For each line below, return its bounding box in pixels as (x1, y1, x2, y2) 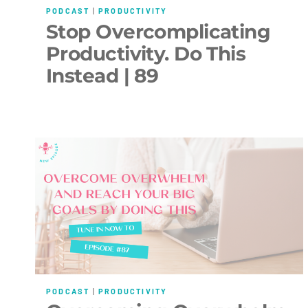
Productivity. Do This (46, 41, 246, 65)
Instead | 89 (46, 63, 159, 87)
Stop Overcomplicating (46, 19, 271, 43)
